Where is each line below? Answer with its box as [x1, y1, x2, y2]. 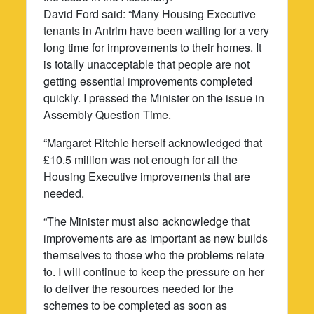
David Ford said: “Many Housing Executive [43, 5, 257, 22]
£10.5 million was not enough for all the [43, 151, 238, 168]
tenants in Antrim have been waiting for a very [43, 22, 270, 39]
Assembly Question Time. [43, 106, 172, 123]
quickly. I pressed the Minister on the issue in [43, 89, 265, 106]
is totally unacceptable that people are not [43, 55, 250, 72]
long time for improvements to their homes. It [43, 39, 262, 55]
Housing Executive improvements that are [43, 168, 251, 184]
